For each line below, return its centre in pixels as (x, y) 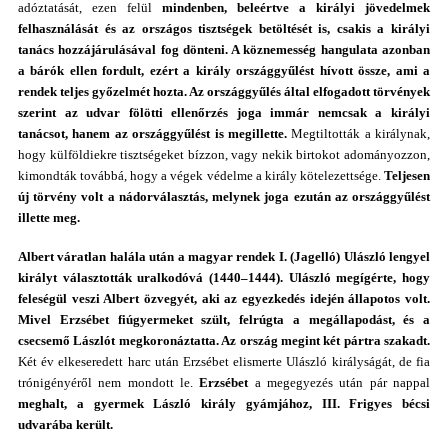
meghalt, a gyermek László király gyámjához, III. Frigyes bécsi (224, 403)
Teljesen (407, 175)
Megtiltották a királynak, (360, 133)
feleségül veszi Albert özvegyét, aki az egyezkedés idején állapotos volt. (224, 298)
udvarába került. (65, 424)
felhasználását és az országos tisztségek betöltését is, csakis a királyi (224, 28)
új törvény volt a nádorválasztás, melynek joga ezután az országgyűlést (224, 196)
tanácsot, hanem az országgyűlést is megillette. (155, 133)
